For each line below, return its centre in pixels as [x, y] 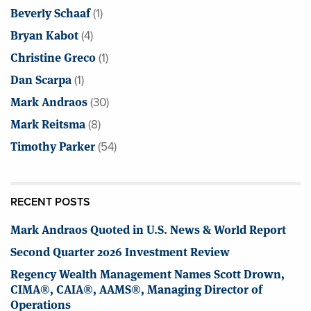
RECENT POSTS [50, 202]
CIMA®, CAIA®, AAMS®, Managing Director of [136, 288]
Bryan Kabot [44, 34]
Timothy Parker [53, 145]
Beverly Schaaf [50, 12]
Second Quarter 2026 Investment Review [120, 251]
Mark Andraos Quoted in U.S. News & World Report [148, 229]
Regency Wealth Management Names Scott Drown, [148, 273]
